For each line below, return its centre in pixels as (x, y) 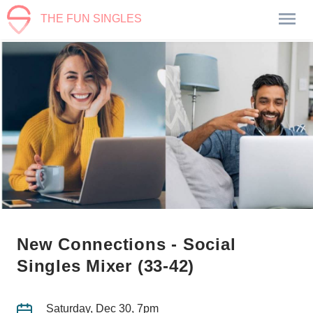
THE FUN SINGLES (92, 19)
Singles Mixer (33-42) (106, 265)
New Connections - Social (126, 244)
